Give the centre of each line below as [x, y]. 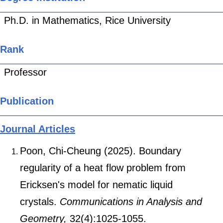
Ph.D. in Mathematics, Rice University [87, 20]
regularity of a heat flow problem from [103, 167]
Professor [25, 72]
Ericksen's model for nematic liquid [96, 184]
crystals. [38, 201]
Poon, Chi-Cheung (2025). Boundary [101, 151]
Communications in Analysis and [129, 201]
